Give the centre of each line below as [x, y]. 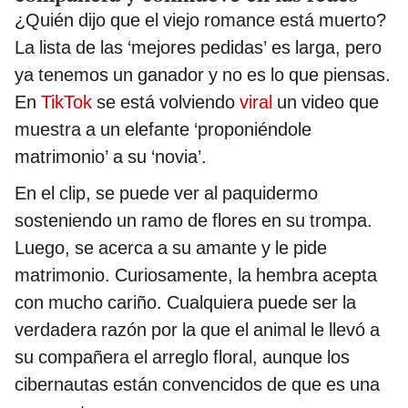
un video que [326, 102]
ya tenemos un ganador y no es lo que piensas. [203, 74]
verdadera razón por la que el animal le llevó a [197, 329]
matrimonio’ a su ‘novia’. [111, 156]
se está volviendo [166, 102]
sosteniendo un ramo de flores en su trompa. [194, 220]
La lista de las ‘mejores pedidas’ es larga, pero [198, 47]
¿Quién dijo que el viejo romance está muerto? [200, 20]
